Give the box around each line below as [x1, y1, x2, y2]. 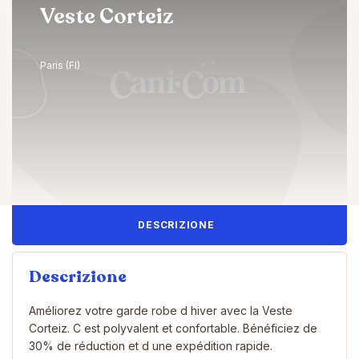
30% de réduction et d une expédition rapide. [29, 338, 272, 353]
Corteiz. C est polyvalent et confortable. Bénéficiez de [29, 321, 317, 335]
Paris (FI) [40, 59, 80, 71]
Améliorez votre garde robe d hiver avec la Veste [29, 303, 292, 317]
